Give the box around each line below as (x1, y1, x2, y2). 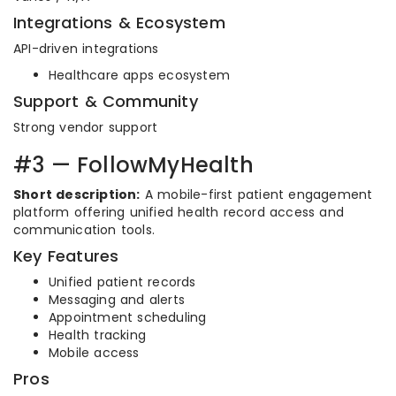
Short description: (13, 186, 141, 203)
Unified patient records (49, 273, 196, 291)
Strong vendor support (13, 118, 158, 136)
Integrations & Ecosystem (13, 11, 225, 34)
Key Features (13, 245, 119, 267)
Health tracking (49, 326, 146, 344)
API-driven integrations (13, 40, 159, 57)
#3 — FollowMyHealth (13, 150, 254, 179)
